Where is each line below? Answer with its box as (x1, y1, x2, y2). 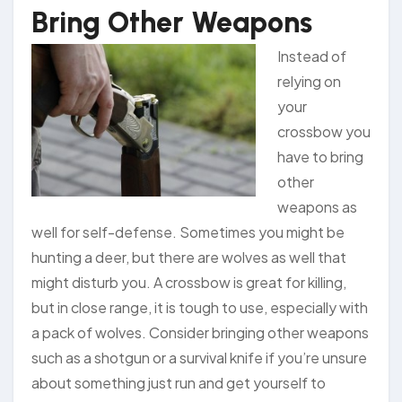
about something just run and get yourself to (31, 373, 326, 393)
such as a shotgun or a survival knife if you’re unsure (31, 348, 367, 368)
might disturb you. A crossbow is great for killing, (31, 273, 346, 293)
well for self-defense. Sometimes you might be (31, 223, 345, 242)
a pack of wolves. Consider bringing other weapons (31, 323, 369, 343)
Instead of (277, 47, 346, 66)
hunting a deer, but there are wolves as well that (31, 248, 346, 267)
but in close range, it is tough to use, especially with (31, 298, 368, 318)
